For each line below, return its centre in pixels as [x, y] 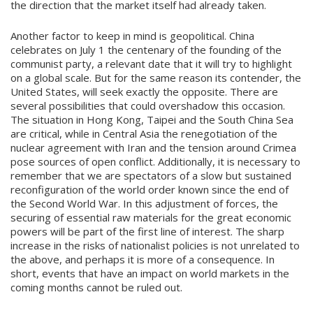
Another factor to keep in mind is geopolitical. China [132, 36]
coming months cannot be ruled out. [96, 287]
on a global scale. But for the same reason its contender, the [156, 78]
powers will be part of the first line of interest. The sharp [147, 231]
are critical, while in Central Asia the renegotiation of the [144, 133]
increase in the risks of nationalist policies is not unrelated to [155, 245]
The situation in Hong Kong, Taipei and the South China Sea [152, 119]
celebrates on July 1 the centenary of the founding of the [146, 50]
